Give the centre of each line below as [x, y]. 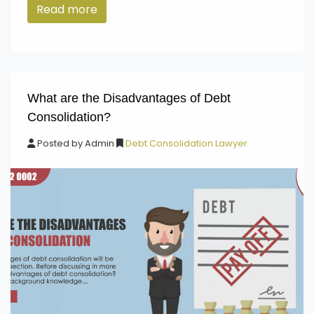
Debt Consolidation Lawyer [185, 143]
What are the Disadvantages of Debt [129, 98]
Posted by [60, 143]
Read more [67, 9]
